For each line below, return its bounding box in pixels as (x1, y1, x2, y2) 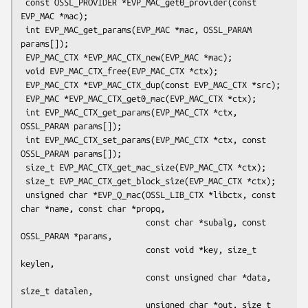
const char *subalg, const (21, 217, 146, 227)
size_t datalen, (21, 285, 93, 296)
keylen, (21, 258, 54, 268)
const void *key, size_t (21, 244, 146, 254)
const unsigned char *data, (21, 272, 146, 282)
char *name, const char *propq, (21, 203, 165, 213)
